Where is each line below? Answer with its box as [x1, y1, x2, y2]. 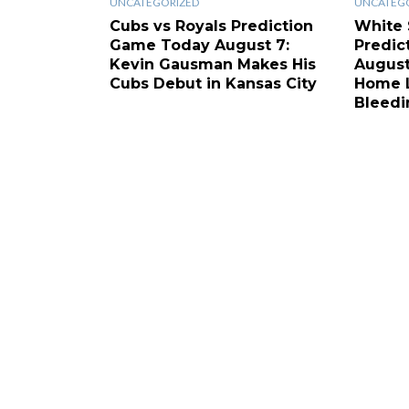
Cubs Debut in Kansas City [110, 74, 317, 92]
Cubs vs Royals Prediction [110, 16, 313, 35]
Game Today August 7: [110, 36, 289, 54]
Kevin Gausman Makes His [110, 55, 316, 73]
